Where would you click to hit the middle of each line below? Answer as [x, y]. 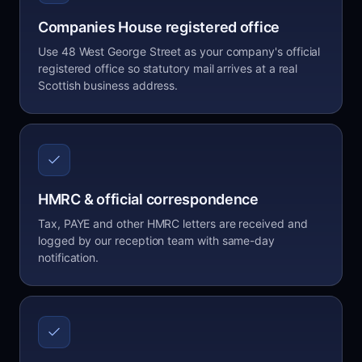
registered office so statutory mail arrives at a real [168, 68]
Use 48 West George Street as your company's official [179, 51]
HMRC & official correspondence [148, 199]
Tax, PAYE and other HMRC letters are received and [173, 223]
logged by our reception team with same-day [157, 240]
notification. [69, 257]
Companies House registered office [159, 27]
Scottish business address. [108, 85]
